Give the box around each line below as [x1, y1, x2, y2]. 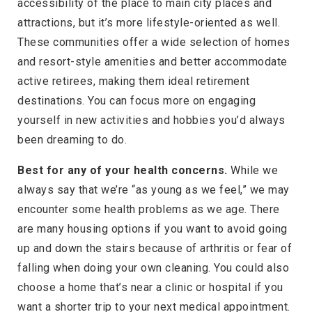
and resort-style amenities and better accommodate [17, 54, 288, 68]
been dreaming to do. [17, 132, 127, 146]
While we [231, 163, 278, 177]
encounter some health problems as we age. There [17, 202, 280, 216]
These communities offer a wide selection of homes [17, 35, 290, 49]
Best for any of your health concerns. [17, 163, 231, 177]
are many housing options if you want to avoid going [17, 221, 288, 235]
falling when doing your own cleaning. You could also [17, 260, 289, 274]
